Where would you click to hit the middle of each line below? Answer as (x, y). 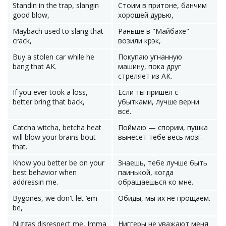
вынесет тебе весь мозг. (160, 137)
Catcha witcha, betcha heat (57, 127)
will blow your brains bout (54, 137)
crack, (22, 41)
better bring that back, (49, 102)
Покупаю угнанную (150, 57)
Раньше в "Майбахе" (154, 31)
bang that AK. (35, 66)
